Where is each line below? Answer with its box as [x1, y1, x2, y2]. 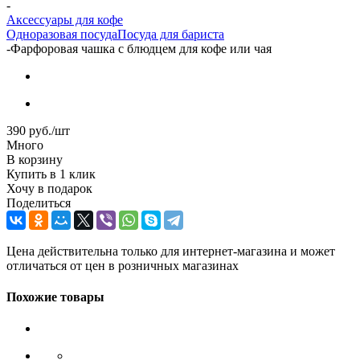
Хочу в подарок [6, 181, 92, 195]
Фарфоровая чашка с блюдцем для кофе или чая [10, 41, 272, 55]
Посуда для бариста [117, 27, 224, 41]
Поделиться [6, 195, 71, 210]
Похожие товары [6, 290, 104, 305]
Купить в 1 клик [6, 166, 96, 181]
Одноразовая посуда [6, 27, 117, 41]
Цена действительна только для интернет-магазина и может [6, 243, 335, 258]
